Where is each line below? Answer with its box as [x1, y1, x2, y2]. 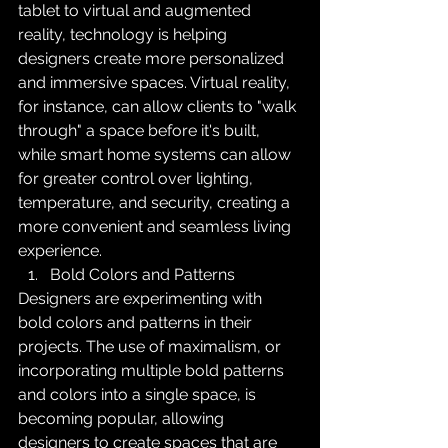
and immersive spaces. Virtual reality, [18, 73, 294, 92]
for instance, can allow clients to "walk [18, 97, 300, 116]
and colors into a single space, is [18, 385, 260, 404]
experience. [18, 241, 102, 260]
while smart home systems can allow [18, 145, 295, 164]
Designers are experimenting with [18, 289, 266, 308]
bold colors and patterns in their [18, 313, 256, 332]
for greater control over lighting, [18, 169, 257, 188]
